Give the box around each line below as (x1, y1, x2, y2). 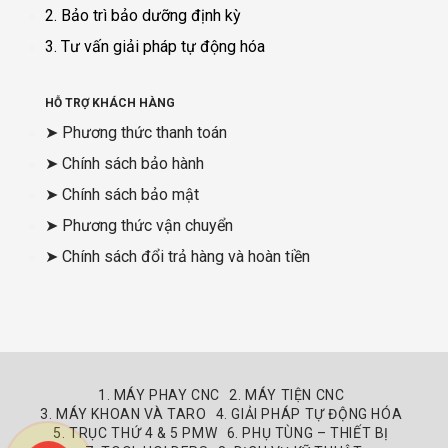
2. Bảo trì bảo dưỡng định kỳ (45, 6, 241, 26)
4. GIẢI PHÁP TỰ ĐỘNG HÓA (215, 406, 403, 423)
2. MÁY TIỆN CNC (229, 387, 345, 404)
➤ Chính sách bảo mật (45, 185, 199, 205)
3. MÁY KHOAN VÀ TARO (40, 406, 207, 423)
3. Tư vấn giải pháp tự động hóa (45, 37, 265, 57)
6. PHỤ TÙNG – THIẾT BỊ (226, 425, 389, 442)
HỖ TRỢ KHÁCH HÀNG (45, 96, 175, 111)
